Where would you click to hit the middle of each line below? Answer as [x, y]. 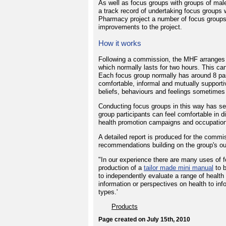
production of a [121, 168]
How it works [120, 43]
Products [125, 207]
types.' [108, 192]
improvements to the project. [140, 27]
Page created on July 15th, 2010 [144, 219]
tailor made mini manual [179, 168]
